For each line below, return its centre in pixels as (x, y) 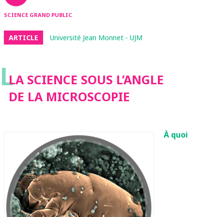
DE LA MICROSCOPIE (69, 96)
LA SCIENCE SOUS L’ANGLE (86, 79)
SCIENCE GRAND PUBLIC (38, 15)
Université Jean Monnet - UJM (96, 38)
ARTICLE (23, 38)
